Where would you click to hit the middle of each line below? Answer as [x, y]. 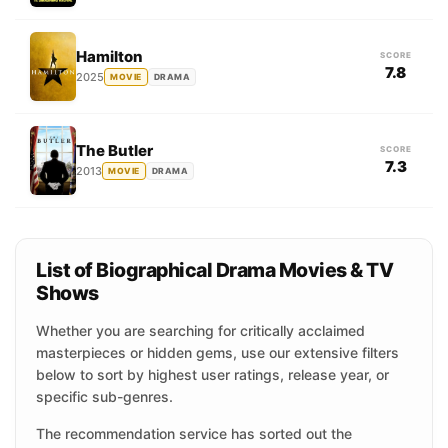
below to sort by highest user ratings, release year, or [212, 374]
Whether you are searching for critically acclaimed [200, 330]
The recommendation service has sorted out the [194, 433]
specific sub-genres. [104, 396]
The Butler [114, 150]
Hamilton [109, 56]
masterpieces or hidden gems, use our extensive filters [217, 352]
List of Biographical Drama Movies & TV [214, 270]
